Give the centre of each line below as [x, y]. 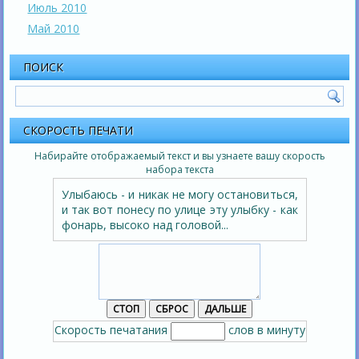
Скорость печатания [112, 330]
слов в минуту [265, 330]
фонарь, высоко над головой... [145, 225]
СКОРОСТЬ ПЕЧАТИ [79, 131]
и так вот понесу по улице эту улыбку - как [179, 210]
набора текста [179, 170]
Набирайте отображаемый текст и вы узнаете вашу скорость [179, 156]
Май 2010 [54, 29]
